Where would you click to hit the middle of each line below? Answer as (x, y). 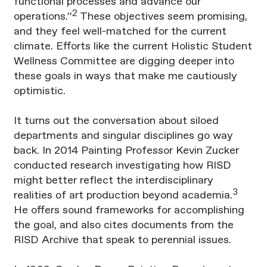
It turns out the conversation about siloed (116, 121)
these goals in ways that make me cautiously (125, 77)
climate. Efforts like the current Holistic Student (133, 47)
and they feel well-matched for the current (120, 32)
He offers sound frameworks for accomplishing (129, 211)
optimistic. (39, 91)
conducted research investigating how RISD (122, 166)
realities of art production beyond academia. (123, 196)
